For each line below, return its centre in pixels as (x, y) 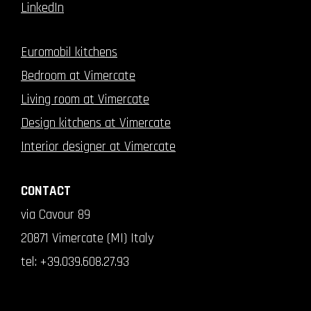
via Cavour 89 (56, 215)
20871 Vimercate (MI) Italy (87, 239)
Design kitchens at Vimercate (96, 124)
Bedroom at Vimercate (78, 76)
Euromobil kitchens (69, 53)
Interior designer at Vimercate (98, 147)
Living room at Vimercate (85, 100)
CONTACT (46, 192)
